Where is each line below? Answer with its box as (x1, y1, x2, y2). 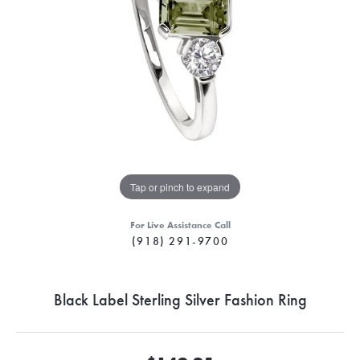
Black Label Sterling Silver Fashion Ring (53, 288, 307, 310)
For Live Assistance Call (129, 219, 231, 231)
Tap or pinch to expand (130, 179, 230, 194)
